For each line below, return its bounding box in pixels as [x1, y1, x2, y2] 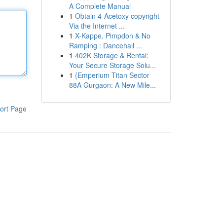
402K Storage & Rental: [74, 50, 148, 60]
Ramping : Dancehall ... [69, 40, 142, 50]
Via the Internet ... [69, 21, 125, 31]
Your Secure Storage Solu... [69, 60, 156, 70]
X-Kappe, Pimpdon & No [74, 31, 150, 40]
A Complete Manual [69, 1, 131, 11]
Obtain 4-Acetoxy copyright [74, 11, 159, 21]
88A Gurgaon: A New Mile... [69, 80, 156, 90]
